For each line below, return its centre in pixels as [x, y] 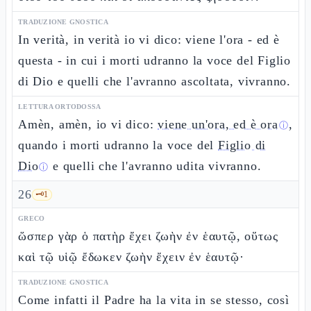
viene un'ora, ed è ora [218, 124]
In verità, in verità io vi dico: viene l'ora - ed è [149, 40]
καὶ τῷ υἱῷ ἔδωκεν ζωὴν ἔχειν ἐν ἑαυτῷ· [131, 257]
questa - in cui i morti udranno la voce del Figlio [154, 60]
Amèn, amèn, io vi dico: [88, 124]
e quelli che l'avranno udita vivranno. [155, 166]
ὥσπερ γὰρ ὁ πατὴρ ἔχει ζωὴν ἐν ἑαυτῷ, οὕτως [148, 236]
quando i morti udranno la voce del [118, 145]
